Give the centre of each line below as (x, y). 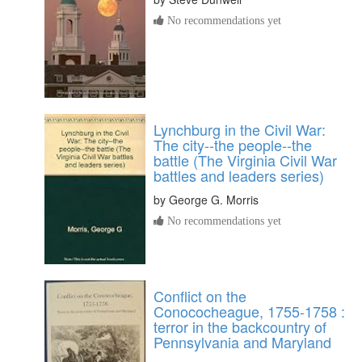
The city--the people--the (233, 144)
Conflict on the (200, 296)
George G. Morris (214, 199)
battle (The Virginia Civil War (245, 160)
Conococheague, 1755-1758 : (249, 311)
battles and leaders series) (239, 175)
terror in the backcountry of (240, 327)
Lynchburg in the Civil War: (240, 129)
